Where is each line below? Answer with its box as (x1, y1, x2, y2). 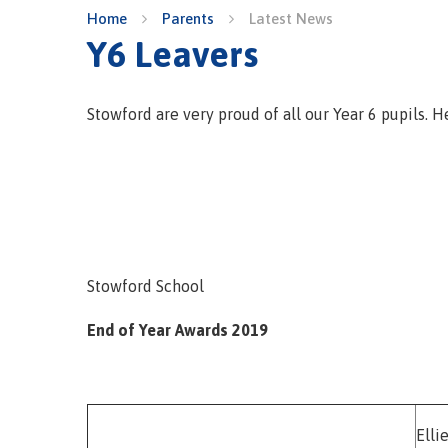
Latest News (249, 10, 333, 27)
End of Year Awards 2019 (87, 320, 268, 339)
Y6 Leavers (87, 33, 258, 75)
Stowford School (87, 276, 204, 295)
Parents (162, 10, 214, 27)
